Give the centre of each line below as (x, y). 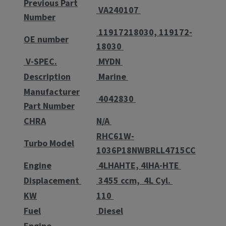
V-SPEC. (40, 61)
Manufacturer (52, 91)
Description (47, 76)
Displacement (52, 180)
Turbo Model (49, 143)
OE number (46, 39)
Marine (112, 76)
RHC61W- (115, 136)
